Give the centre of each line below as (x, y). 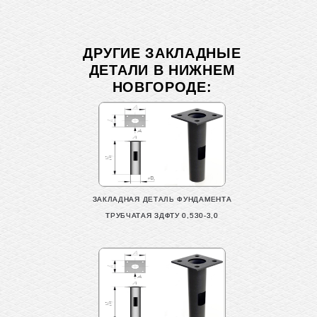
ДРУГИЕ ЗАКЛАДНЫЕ (162, 53)
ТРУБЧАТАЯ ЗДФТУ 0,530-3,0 (162, 215)
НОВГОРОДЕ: (162, 87)
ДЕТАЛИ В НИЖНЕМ (162, 70)
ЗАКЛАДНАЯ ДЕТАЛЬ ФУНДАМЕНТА (162, 199)
